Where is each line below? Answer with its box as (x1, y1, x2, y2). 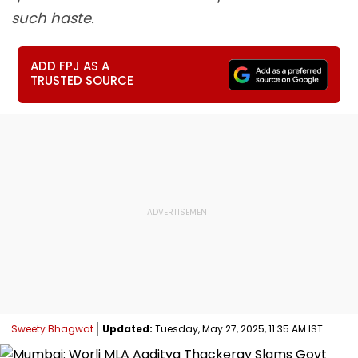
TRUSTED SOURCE (30, 72, 134, 89)
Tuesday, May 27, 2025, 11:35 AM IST (153, 321, 323, 336)
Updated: (102, 321, 153, 336)
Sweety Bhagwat (11, 321, 93, 336)
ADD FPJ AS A (30, 58, 110, 74)
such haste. (11, 8, 94, 28)
